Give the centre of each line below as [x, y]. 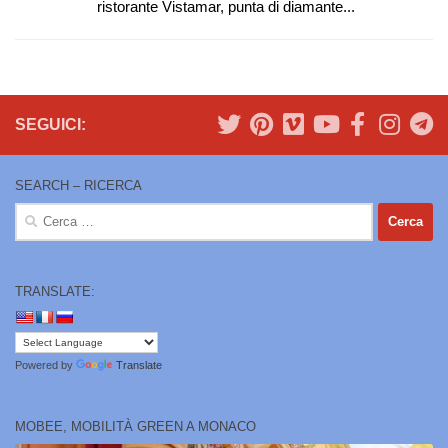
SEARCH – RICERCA [78, 185]
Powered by [45, 364]
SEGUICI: [50, 124]
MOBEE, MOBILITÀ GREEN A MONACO [135, 426]
